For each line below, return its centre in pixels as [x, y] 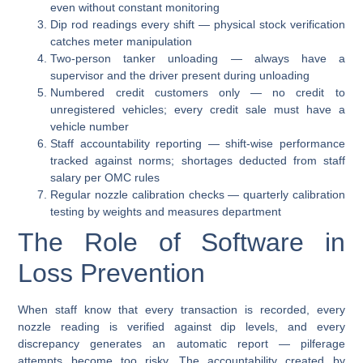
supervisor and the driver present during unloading [180, 76]
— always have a [282, 59]
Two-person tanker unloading [135, 59]
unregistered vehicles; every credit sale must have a [198, 110]
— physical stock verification [270, 25]
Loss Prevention [112, 273]
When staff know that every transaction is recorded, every [181, 310]
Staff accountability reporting [126, 144]
